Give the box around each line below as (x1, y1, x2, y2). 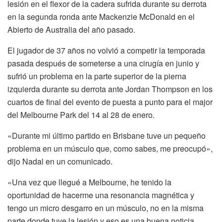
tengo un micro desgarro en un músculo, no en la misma (7, 202, 204, 214)
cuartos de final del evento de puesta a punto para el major (7, 96, 213, 108)
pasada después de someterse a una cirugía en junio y (7, 57, 199, 69)
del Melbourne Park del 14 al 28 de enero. (7, 109, 155, 120)
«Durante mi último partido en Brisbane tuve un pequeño (7, 129, 206, 141)
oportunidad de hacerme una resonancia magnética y (7, 189, 194, 201)
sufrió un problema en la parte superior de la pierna (7, 70, 186, 82)
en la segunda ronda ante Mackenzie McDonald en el (7, 10, 195, 22)
